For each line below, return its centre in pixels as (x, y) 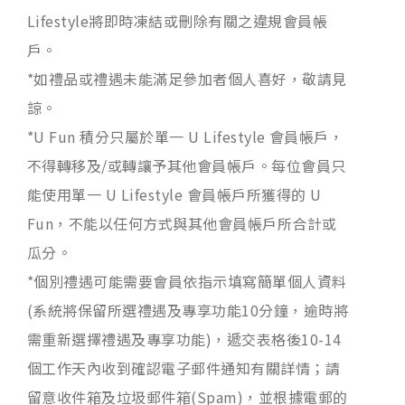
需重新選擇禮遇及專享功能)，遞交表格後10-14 (184, 339)
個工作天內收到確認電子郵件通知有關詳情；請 (184, 367)
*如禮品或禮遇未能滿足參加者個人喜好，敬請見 (187, 78)
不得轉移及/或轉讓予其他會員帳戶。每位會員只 (187, 165)
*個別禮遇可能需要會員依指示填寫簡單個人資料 (187, 281)
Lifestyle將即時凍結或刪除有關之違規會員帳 (177, 20)
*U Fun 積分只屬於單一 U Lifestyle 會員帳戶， (186, 136)
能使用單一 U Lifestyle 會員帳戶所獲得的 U (174, 194)
